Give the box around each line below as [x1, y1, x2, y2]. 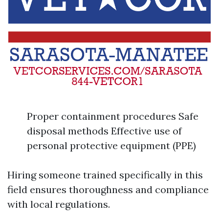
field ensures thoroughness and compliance [7, 183, 209, 196]
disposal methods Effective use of [27, 125, 182, 137]
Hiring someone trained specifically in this [7, 169, 203, 181]
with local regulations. [7, 198, 110, 211]
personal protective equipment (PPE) [27, 139, 196, 152]
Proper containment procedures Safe [27, 110, 198, 123]
